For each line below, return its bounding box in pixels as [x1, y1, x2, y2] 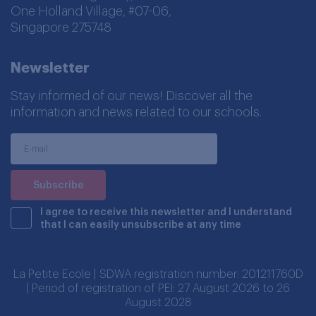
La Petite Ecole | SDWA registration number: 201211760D [13, 269, 303, 281]
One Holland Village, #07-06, [11, 4, 171, 18]
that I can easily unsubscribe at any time [40, 220, 241, 231]
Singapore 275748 [11, 20, 111, 34]
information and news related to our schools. [11, 105, 262, 119]
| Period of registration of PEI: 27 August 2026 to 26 [26, 283, 290, 295]
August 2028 [124, 297, 192, 309]
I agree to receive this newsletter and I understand [40, 207, 292, 218]
